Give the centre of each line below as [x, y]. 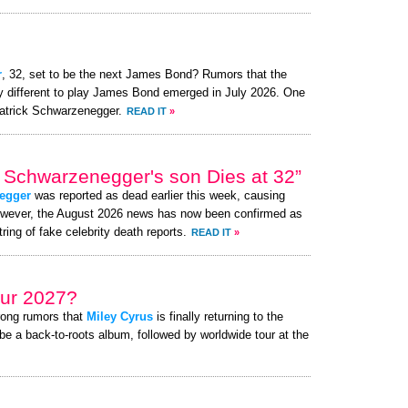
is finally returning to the [218, 317]
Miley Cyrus [120, 317]
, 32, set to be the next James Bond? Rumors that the [144, 75]
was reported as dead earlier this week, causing [158, 196]
